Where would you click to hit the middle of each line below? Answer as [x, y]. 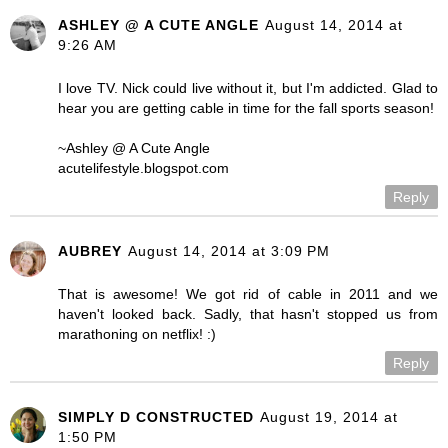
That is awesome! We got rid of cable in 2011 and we [248, 293]
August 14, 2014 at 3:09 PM [229, 250]
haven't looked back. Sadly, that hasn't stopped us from [248, 313]
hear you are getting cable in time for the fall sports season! [246, 107]
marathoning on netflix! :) [137, 333]
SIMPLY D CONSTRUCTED [156, 416]
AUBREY [90, 250]
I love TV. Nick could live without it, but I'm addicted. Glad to [248, 87]
